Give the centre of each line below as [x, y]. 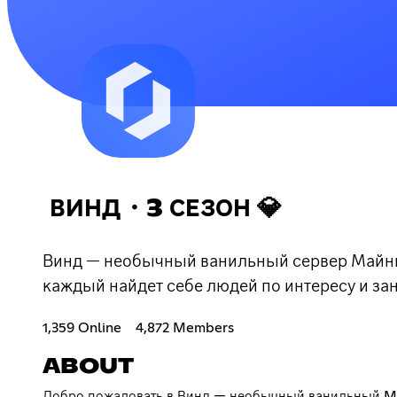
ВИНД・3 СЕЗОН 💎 [166, 209]
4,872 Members [185, 327]
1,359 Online [82, 327]
